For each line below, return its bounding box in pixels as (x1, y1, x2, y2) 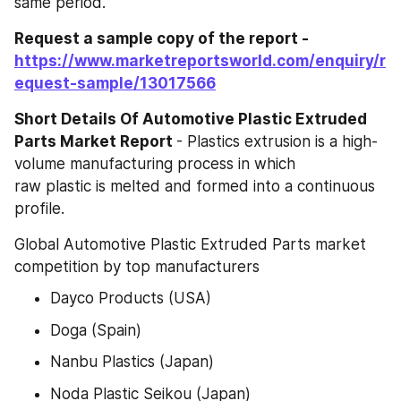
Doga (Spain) (50, 320, 141, 339)
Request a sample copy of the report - (14, 30, 309, 48)
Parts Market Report (14, 132, 176, 151)
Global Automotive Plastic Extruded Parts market (14, 235, 366, 254)
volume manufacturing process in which (14, 155, 295, 174)
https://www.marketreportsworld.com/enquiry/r (14, 52, 386, 71)
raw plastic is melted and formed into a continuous (14, 177, 375, 196)
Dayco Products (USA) (50, 289, 211, 308)
